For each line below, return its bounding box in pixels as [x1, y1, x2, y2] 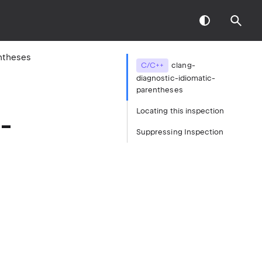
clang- [171, 61, 195, 70]
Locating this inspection [136, 106, 225, 115]
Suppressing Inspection [136, 127, 224, 136]
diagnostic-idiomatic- [136, 74, 216, 82]
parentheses [136, 85, 183, 94]
